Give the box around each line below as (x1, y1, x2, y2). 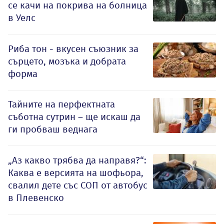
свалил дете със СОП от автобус (8, 179, 147, 191)
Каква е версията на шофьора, (8, 167, 143, 179)
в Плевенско (8, 192, 64, 204)
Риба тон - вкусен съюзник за (8, 43, 138, 55)
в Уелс (8, 12, 35, 24)
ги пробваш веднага (8, 123, 97, 135)
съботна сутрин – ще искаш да (8, 111, 140, 123)
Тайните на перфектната (8, 98, 115, 110)
